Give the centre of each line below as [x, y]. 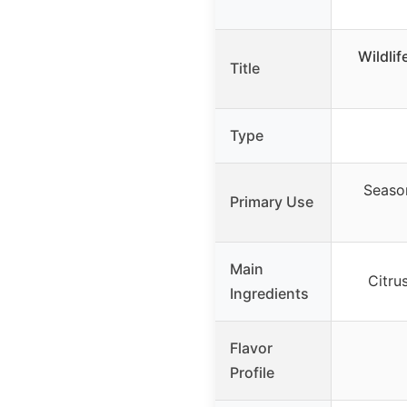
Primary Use [272, 202]
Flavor [251, 348]
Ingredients [269, 294]
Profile [252, 373]
